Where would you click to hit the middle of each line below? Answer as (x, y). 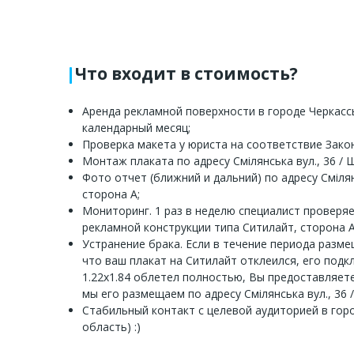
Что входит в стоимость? (186, 73)
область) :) (111, 326)
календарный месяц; (136, 127)
